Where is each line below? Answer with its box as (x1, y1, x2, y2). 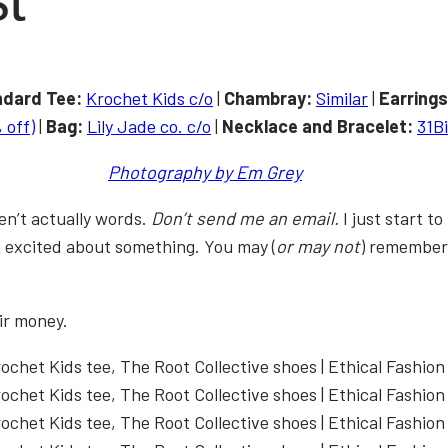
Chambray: (224, 86, 316, 109)
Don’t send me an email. (147, 206, 343, 229)
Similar (316, 86, 368, 109)
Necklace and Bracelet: (222, 114, 417, 137)
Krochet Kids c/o (86, 86, 213, 109)
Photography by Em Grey (108, 160, 302, 183)
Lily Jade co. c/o (87, 114, 211, 137)
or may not (276, 234, 360, 257)
